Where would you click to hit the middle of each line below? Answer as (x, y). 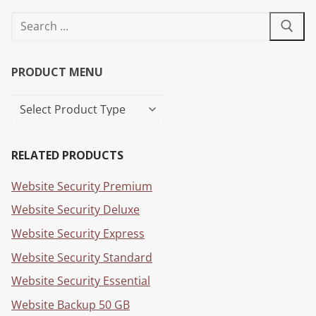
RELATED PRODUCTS (67, 155)
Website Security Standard (82, 257)
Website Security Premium (82, 186)
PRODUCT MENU (57, 72)
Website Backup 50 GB (71, 304)
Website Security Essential (81, 281)
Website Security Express (78, 233)
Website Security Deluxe (75, 210)
